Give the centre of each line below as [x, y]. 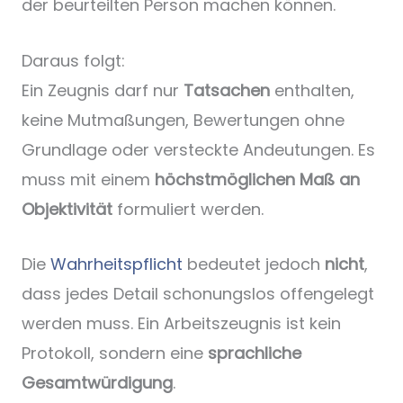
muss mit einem [88, 179]
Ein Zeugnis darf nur [103, 90]
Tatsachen [227, 90]
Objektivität [67, 209]
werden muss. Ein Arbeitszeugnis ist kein [181, 324]
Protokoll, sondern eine [115, 354]
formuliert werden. [188, 209]
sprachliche [255, 354]
